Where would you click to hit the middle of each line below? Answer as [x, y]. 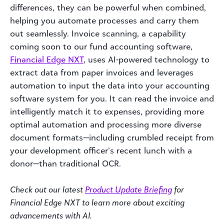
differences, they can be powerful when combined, [108, 7]
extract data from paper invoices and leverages [102, 72]
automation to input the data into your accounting [110, 85]
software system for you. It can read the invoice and [112, 98]
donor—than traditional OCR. [65, 163]
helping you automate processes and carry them [104, 20]
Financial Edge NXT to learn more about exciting [97, 202]
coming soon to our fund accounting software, [101, 46]
